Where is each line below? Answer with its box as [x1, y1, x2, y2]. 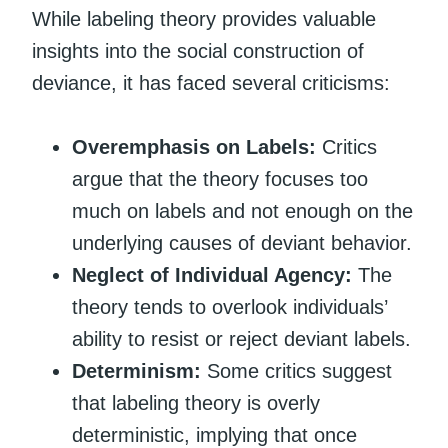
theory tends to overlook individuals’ [72, 295, 387, 318]
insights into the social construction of [32, 39, 364, 62]
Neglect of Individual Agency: [72, 263, 352, 286]
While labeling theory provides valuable [32, 7, 376, 30]
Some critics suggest [201, 359, 392, 382]
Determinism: [72, 359, 201, 382]
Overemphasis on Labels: [72, 135, 316, 158]
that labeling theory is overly [72, 391, 320, 414]
